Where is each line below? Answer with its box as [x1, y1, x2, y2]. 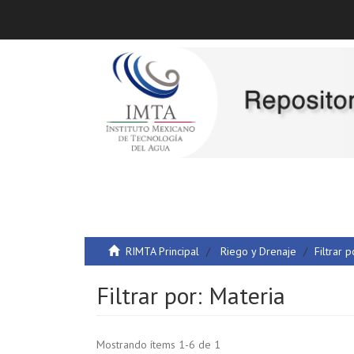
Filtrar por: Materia [96, 279, 285, 311]
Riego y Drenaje [220, 243, 296, 258]
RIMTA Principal [126, 243, 199, 258]
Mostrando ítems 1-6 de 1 [96, 337, 220, 352]
